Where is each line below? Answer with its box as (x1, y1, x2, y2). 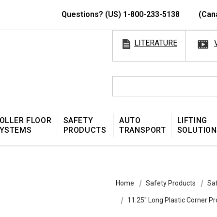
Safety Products (146, 179, 196, 187)
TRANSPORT (119, 125, 166, 135)
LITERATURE (134, 38, 177, 47)
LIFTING (177, 115, 207, 125)
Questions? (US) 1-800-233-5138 (62, 10, 182, 19)
